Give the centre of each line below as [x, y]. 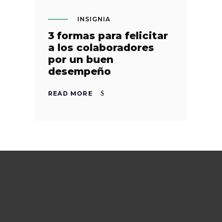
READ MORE [70, 93]
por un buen [81, 60]
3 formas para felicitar [108, 36]
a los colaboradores [101, 48]
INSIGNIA [94, 19]
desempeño [80, 72]
